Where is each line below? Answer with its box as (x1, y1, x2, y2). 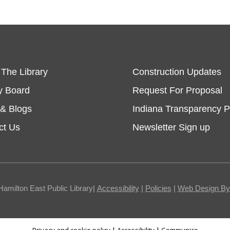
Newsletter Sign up (132, 122, 210, 133)
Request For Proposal (132, 85, 222, 96)
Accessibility (97, 184, 139, 193)
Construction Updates (132, 67, 221, 78)
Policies (145, 184, 171, 193)
